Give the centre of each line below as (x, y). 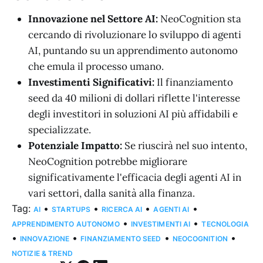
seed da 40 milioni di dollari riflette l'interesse (134, 98)
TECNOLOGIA (225, 224)
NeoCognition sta (200, 19)
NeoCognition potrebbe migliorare (108, 162)
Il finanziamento (194, 82)
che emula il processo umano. (96, 67)
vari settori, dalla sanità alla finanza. (112, 193)
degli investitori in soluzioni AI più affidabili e (133, 114)
